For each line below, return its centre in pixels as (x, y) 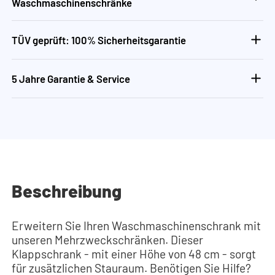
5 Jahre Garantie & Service (71, 78)
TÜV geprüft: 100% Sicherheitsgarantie (99, 40)
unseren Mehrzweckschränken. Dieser (108, 240)
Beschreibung (67, 190)
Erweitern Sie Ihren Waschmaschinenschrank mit (137, 226)
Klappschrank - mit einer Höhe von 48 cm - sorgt (134, 254)
